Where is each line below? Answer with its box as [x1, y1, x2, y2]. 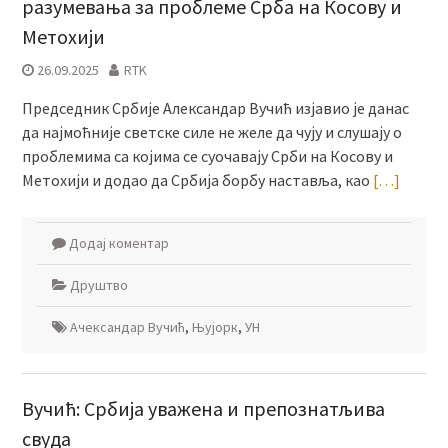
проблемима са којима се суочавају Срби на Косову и [21, 146, 393, 167]
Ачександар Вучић [69, 318, 185, 337]
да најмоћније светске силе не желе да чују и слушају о [21, 122, 402, 143]
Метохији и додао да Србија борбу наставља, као [21, 170, 373, 191]
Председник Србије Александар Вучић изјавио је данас [21, 98, 409, 119]
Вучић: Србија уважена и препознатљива [21, 396, 385, 422]
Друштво [69, 276, 128, 295]
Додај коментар [68, 234, 169, 253]
